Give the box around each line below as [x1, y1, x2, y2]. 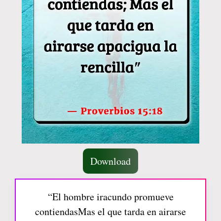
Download [90, 154, 131, 168]
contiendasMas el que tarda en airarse [35, 205, 186, 218]
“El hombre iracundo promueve [47, 190, 174, 203]
